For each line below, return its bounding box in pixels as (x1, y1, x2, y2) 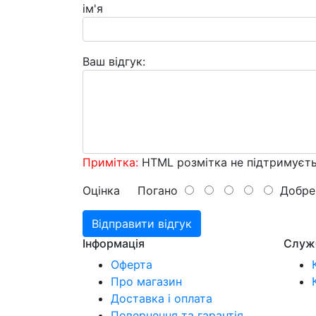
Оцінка (83, 183, 120, 197)
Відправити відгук (92, 216, 192, 231)
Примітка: (83, 154, 138, 169)
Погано (120, 183, 185, 197)
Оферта (111, 257, 152, 272)
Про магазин (111, 274, 182, 288)
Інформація (83, 236, 145, 250)
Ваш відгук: (83, 54, 145, 68)
